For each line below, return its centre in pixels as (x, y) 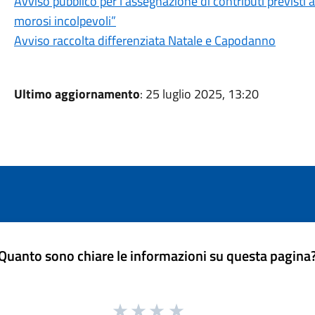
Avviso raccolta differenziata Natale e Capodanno (144, 40)
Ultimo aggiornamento (77, 94)
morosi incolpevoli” (65, 21)
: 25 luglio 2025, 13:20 (199, 94)
